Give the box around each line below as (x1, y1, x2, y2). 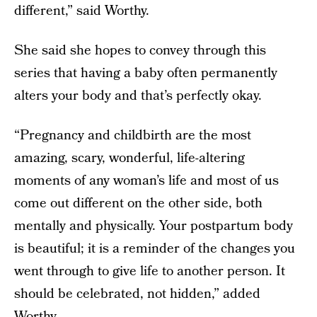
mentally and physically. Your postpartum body (14, 217, 293, 236)
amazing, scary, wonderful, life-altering (14, 149, 245, 168)
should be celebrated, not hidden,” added (14, 284, 260, 304)
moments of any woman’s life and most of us (14, 171, 279, 190)
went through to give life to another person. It (14, 262, 285, 281)
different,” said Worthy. (14, 1, 149, 21)
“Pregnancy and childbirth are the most (14, 126, 251, 145)
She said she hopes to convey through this (14, 41, 266, 60)
